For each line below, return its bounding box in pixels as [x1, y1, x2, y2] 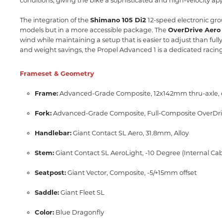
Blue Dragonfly [54, 208, 104, 216]
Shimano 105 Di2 [90, 16, 146, 24]
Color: [35, 208, 54, 216]
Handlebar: [35, 129, 71, 137]
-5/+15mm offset [146, 168, 197, 176]
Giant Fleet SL [59, 188, 105, 196]
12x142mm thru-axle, [152, 89, 220, 97]
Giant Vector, [66, 168, 108, 176]
